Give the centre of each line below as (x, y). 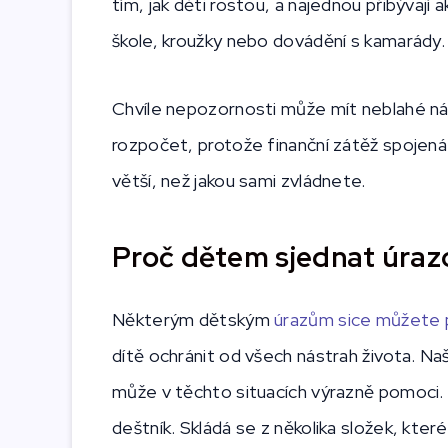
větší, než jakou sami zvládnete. (241, 181)
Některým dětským (193, 320)
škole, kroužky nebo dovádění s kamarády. (278, 41)
